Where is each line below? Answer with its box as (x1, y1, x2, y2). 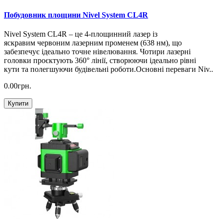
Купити (8, 99, 28, 107)
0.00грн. (4, 81, 31, 90)
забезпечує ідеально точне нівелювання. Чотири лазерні (4, 47, 191, 56)
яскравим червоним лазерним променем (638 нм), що (4, 38, 182, 47)
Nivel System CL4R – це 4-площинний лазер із (4, 29, 157, 38)
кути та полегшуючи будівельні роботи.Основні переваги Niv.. (4, 65, 213, 73)
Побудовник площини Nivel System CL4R (4, 10, 148, 19)
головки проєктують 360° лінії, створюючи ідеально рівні (4, 56, 196, 65)
